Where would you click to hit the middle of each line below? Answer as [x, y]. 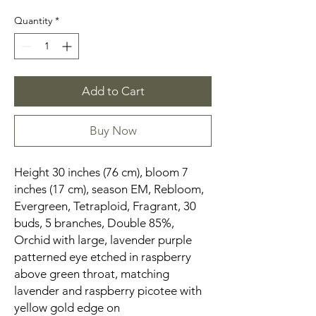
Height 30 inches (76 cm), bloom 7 [101, 172]
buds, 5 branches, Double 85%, [96, 223]
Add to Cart [113, 91]
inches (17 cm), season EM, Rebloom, [109, 189]
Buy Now [113, 131]
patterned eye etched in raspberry [103, 257]
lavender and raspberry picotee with [108, 291]
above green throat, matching [92, 274]
